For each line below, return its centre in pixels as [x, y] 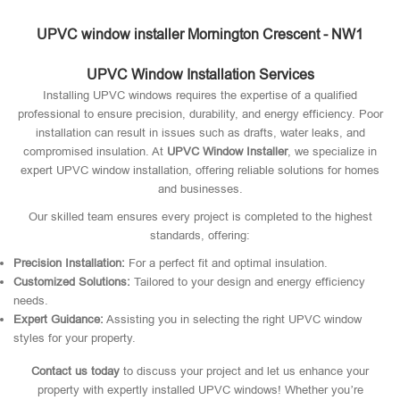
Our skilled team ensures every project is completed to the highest [200, 217]
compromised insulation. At [95, 151]
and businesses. [200, 189]
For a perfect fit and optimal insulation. [226, 263]
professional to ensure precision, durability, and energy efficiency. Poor [200, 114]
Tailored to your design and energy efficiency [248, 282]
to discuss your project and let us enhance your [244, 371]
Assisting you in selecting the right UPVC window [233, 319]
